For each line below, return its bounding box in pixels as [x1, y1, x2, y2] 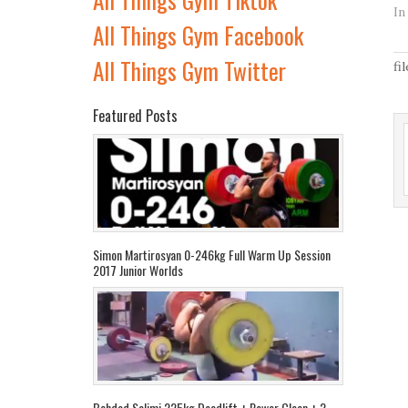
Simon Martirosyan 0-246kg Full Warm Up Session [93, 244, 331, 264]
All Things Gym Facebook [93, 17, 303, 52]
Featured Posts [93, 104, 178, 127]
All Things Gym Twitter [93, 53, 286, 87]
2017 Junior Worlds [93, 260, 183, 280]
